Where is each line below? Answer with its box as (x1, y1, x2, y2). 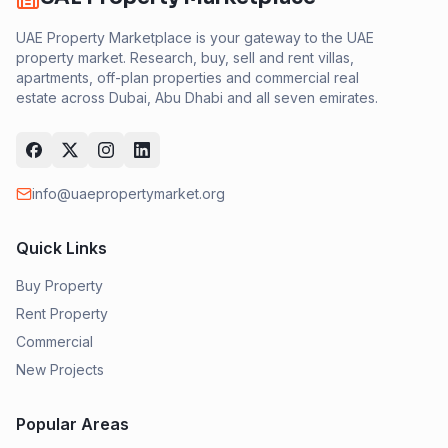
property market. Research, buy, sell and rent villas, (16, 49, 354, 66)
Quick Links (16, 238, 107, 258)
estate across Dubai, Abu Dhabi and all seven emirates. (16, 89, 378, 106)
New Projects (16, 361, 104, 378)
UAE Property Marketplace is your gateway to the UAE (16, 29, 374, 46)
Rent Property (16, 305, 108, 322)
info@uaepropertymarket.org (32, 185, 225, 202)
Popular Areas (16, 414, 129, 434)
